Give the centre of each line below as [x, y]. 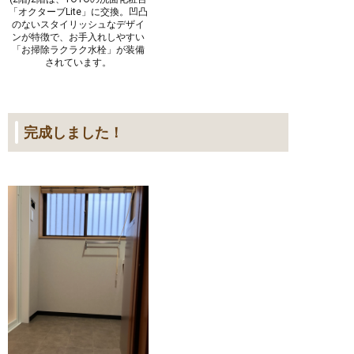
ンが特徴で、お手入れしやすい [78, 37]
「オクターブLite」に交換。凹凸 [78, 11]
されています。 [78, 62]
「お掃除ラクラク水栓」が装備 [78, 49]
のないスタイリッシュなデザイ [78, 24]
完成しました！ [73, 132]
